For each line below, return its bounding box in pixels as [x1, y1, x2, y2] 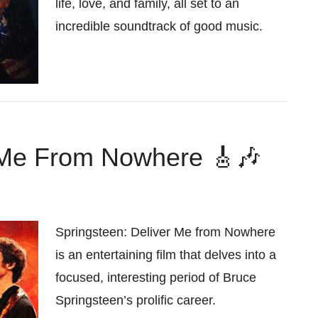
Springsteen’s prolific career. [55, 293, 216, 307]
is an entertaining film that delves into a [55, 248, 276, 262]
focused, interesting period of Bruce [55, 270, 256, 285]
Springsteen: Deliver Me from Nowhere [55, 225, 275, 239]
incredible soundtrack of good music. [55, 19, 263, 33]
